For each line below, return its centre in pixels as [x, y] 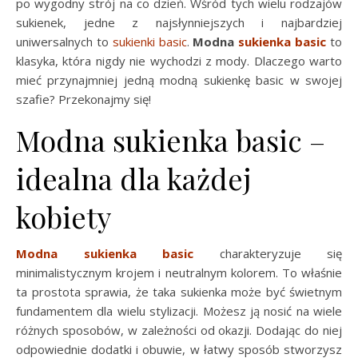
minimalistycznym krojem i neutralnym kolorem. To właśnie [179, 272]
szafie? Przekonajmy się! [84, 99]
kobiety [64, 217]
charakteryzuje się [268, 253]
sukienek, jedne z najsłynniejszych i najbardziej [179, 22]
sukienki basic [149, 42]
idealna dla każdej [133, 178]
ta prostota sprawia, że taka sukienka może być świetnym [179, 292]
